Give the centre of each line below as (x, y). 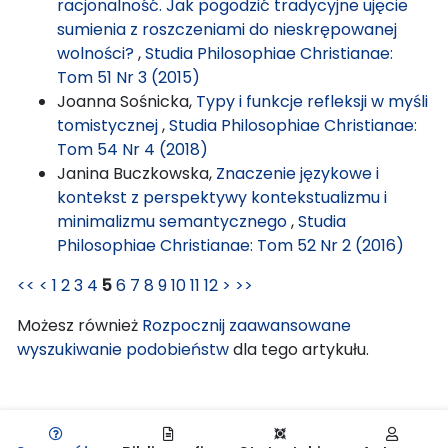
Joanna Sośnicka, (126, 101)
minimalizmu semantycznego (174, 221)
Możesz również (79, 325)
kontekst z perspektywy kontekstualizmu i (222, 197)
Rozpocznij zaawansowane (246, 325)
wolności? (97, 53)
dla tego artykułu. (299, 349)
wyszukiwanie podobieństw (123, 349)
